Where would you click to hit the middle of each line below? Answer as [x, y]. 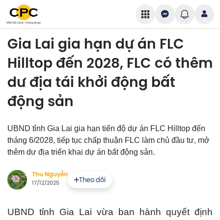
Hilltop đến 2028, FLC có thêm [110, 63]
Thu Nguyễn [50, 174]
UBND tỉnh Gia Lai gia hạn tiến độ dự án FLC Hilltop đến [106, 128]
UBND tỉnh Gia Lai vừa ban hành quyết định [110, 212]
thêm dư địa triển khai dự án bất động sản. [81, 152]
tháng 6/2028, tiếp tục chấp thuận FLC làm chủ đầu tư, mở [109, 140]
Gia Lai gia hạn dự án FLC [96, 44]
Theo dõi [92, 179]
